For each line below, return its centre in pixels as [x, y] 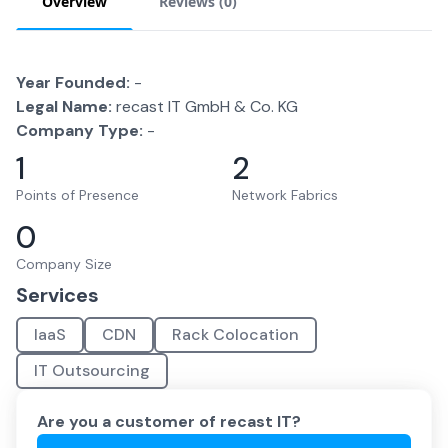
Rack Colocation [235, 334]
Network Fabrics [285, 195]
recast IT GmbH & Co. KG [207, 106]
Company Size [64, 264]
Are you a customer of [128, 421]
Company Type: [79, 130]
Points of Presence [77, 195]
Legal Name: [64, 106]
